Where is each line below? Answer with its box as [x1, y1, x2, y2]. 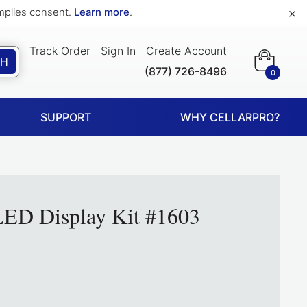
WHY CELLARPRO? [180, 110, 280, 124]
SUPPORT [40, 110, 91, 124]
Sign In [101, 43, 136, 58]
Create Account [146, 43, 227, 58]
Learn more [74, 6, 130, 19]
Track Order [29, 43, 90, 58]
